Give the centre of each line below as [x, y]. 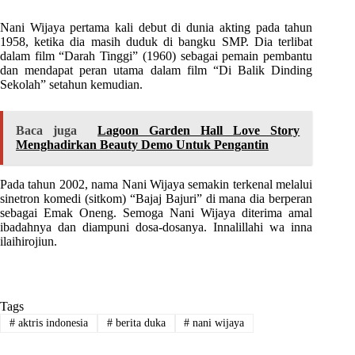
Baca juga [47, 130]
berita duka [139, 323]
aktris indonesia [51, 323]
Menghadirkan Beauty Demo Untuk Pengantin [142, 144]
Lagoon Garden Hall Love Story [199, 130]
